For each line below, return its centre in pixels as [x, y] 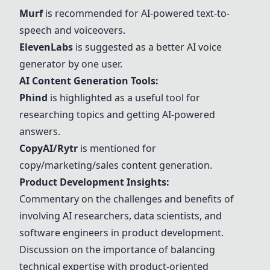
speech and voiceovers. [72, 30]
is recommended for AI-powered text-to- [136, 13]
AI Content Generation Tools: [89, 81]
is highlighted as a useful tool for [124, 98]
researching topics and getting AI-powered [117, 115]
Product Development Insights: [94, 182]
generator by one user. [71, 64]
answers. [40, 131]
